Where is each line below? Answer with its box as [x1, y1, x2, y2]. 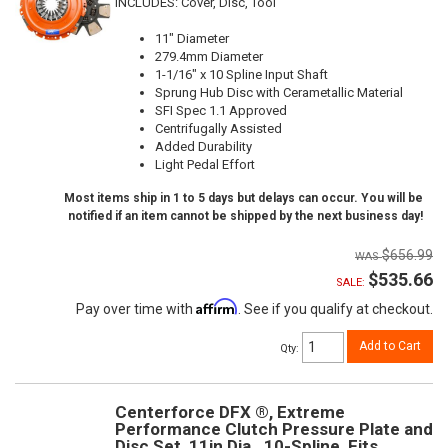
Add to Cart [359, 338, 421, 353]
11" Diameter [155, 30, 229, 46]
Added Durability [155, 138, 252, 154]
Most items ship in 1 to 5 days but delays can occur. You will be [64, 190, 423, 205]
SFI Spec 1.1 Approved [155, 102, 287, 118]
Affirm [196, 297, 238, 315]
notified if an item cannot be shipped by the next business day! [68, 208, 423, 223]
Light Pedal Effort [155, 156, 255, 172]
